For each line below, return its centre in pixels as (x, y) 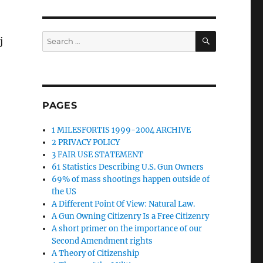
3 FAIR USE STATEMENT (98, 154)
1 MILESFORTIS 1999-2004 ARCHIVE (122, 130)
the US (64, 191)
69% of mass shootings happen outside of (131, 179)
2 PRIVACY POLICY (86, 142)
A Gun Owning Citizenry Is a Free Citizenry (131, 216)
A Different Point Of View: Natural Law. (124, 204)
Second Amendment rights (102, 241)
